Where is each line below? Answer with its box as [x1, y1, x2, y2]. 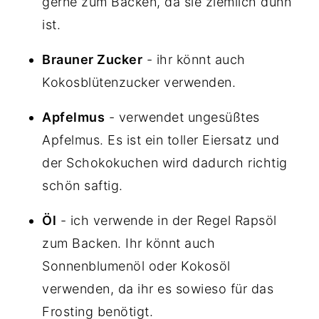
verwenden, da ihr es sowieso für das [42, 281, 274, 296]
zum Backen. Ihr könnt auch [42, 235, 216, 251]
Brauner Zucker [42, 51, 143, 67]
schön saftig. [42, 177, 127, 193]
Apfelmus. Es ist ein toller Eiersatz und [42, 132, 280, 147]
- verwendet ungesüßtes [105, 109, 260, 125]
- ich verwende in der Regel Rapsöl [56, 212, 277, 228]
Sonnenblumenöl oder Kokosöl [42, 258, 231, 273]
